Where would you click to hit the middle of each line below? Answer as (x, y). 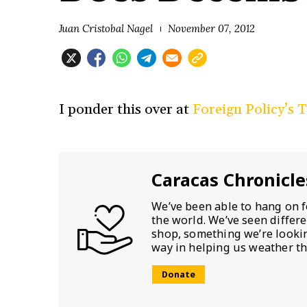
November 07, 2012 (211, 29)
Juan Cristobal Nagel (106, 29)
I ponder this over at (125, 110)
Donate (179, 274)
